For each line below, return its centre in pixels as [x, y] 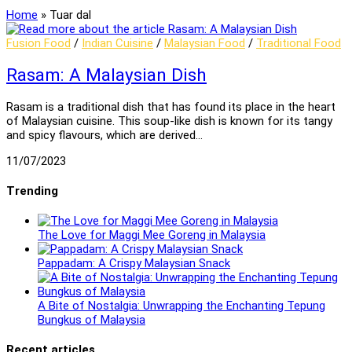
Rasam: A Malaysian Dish [106, 75]
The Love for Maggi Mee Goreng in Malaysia [152, 235]
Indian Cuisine [117, 43]
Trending [32, 191]
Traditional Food [299, 43]
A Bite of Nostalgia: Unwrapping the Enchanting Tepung [181, 306]
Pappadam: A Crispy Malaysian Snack [134, 264]
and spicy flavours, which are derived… [104, 136]
